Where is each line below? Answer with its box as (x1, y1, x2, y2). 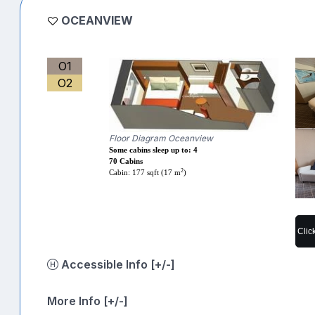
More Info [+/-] (47, 293, 128, 308)
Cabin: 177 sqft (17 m (109, 168, 181, 176)
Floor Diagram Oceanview (109, 132, 214, 143)
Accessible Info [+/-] (150, 257, 175, 271)
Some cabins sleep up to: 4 (109, 146, 198, 154)
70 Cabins (109, 157, 143, 165)
